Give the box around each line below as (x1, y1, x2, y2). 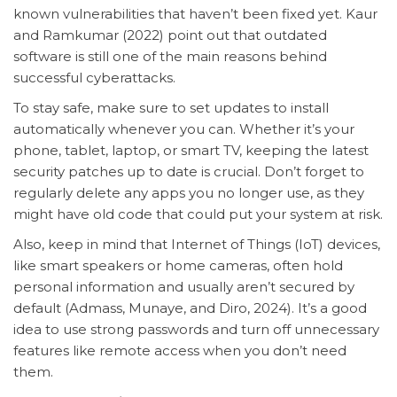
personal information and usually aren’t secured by (13, 277, 354, 295)
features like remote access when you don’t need (13, 341, 346, 359)
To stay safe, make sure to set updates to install (13, 98, 329, 116)
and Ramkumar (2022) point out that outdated (13, 26, 327, 43)
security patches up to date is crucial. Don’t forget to (13, 162, 364, 180)
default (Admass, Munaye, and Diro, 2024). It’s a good (13, 299, 367, 316)
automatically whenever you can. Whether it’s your (13, 120, 354, 137)
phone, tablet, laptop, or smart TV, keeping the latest (13, 141, 369, 159)
